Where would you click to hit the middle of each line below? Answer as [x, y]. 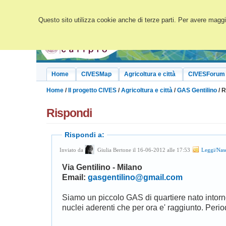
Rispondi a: [84, 135]
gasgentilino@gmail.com [135, 178]
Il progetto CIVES [92, 90]
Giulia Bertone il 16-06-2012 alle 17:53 [162, 150]
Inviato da [72, 150]
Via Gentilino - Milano [102, 167]
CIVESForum [207, 74]
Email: [75, 178]
